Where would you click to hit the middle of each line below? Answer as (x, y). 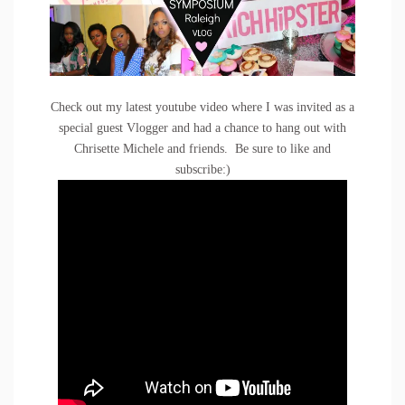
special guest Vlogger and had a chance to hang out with (202, 128)
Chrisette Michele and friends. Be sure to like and (202, 149)
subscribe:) (202, 170)
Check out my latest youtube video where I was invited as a (202, 108)
